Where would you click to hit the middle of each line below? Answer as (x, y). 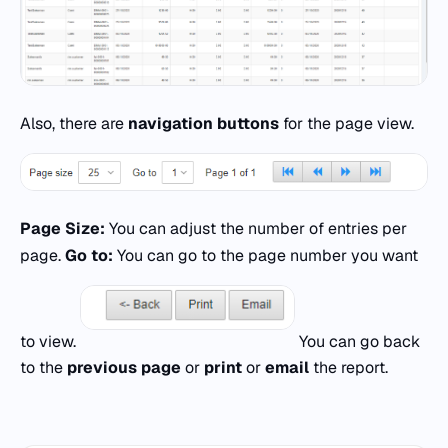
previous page (124, 368)
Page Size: (62, 228)
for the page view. (346, 123)
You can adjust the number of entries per (256, 228)
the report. (348, 368)
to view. (50, 341)
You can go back (357, 341)
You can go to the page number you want (265, 255)
